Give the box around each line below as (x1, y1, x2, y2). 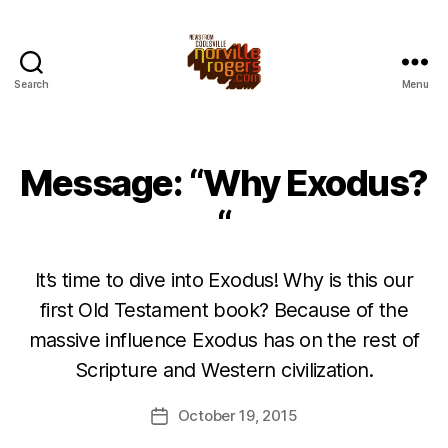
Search (14, 78, 49, 90)
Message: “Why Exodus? (20, 161, 428, 205)
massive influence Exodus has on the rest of (28, 328, 420, 352)
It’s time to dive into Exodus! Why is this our (34, 268, 414, 292)
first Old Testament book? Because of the (40, 298, 408, 322)
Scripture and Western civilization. (75, 358, 373, 382)
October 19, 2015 (177, 406, 298, 425)
